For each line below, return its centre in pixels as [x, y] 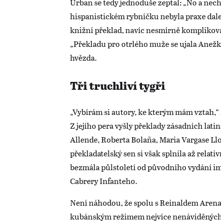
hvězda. [83, 58]
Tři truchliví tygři [118, 87]
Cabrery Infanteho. [104, 181]
